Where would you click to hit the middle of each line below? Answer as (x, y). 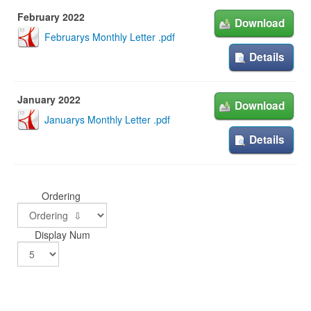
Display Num (62, 235)
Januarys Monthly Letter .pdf (107, 119)
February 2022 (51, 17)
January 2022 (49, 99)
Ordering (62, 196)
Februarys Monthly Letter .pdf (110, 37)
